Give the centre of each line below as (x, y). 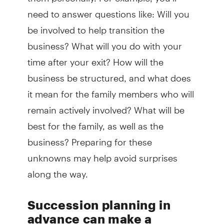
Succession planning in (99, 204)
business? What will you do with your (104, 41)
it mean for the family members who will (110, 89)
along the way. (57, 169)
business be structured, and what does (109, 73)
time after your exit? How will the (95, 57)
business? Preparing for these (89, 137)
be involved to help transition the (96, 25)
